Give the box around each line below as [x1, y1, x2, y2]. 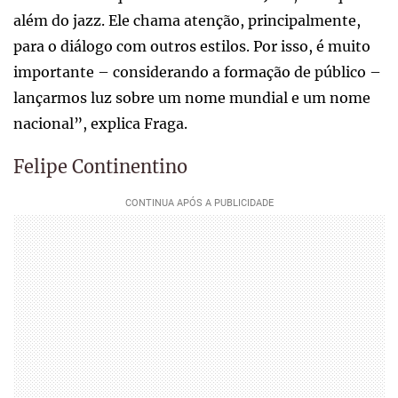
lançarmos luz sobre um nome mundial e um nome [13, 88, 370, 107]
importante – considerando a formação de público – [13, 62, 381, 81]
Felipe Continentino [13, 155, 187, 178]
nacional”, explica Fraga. [13, 114, 187, 132]
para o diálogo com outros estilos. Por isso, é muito [13, 36, 370, 55]
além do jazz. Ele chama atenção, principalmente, [13, 11, 361, 29]
